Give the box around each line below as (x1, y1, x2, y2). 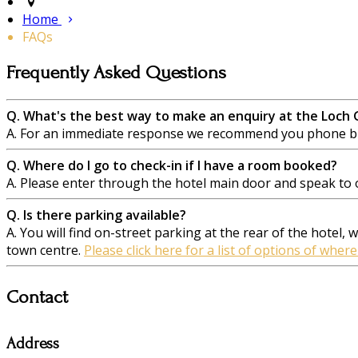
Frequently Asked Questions (6, 62, 226, 84)
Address (6, 334, 59, 352)
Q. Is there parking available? (6, 206, 186, 225)
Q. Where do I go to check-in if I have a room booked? (6, 157, 337, 175)
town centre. (6, 241, 84, 260)
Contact (6, 286, 68, 308)
